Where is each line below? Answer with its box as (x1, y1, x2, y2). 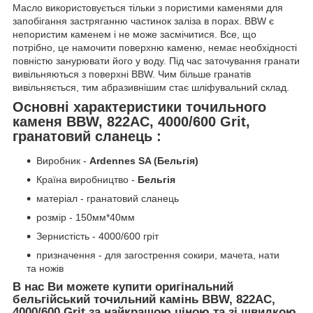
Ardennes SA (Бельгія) (89, 155, 198, 167)
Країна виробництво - (36, 174, 138, 186)
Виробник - (36, 155, 89, 167)
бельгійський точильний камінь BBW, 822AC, (13, 293, 275, 307)
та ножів (27, 263, 64, 275)
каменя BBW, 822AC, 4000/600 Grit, (13, 113, 250, 129)
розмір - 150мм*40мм (36, 212, 135, 224)
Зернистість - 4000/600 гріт (36, 231, 159, 242)
